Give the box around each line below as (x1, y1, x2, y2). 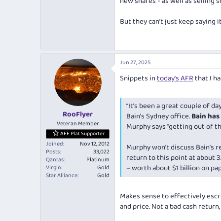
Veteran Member (56, 119, 99, 129)
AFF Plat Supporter (60, 129, 105, 139)
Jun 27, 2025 (120, 57, 150, 67)
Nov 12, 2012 (80, 139, 110, 149)
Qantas (46, 155, 64, 165)
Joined (46, 139, 63, 149)
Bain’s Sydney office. (126, 110, 191, 123)
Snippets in (120, 72, 157, 84)
